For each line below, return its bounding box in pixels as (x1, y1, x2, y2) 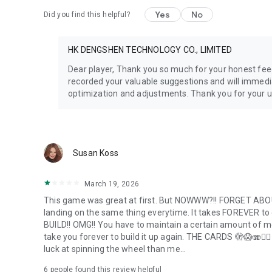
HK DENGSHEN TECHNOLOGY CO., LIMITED (68, 44, 232, 55)
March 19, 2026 (84, 179, 140, 188)
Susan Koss (73, 148, 118, 158)
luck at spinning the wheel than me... (44, 243, 186, 254)
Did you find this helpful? (44, 10, 130, 19)
